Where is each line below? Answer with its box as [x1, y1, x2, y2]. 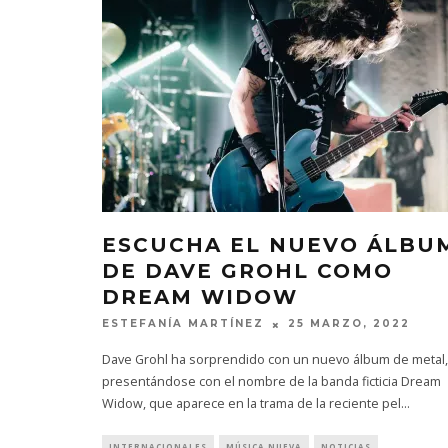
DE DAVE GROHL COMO [102, 259, 393, 284]
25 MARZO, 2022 [288, 317, 410, 331]
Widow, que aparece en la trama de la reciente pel [102, 394, 401, 412]
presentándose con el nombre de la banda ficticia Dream [102, 372, 441, 390]
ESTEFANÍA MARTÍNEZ [102, 317, 264, 331]
